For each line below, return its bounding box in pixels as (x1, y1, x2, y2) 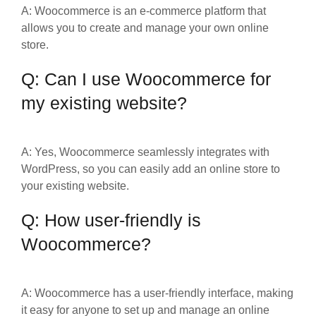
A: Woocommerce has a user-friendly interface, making (21, 286, 293, 299)
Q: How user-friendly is (21, 210, 201, 230)
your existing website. (21, 179, 129, 192)
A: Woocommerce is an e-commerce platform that (21, 4, 266, 17)
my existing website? (21, 93, 187, 113)
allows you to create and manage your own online (21, 21, 269, 34)
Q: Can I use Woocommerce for (21, 69, 271, 89)
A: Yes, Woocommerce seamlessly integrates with (21, 145, 269, 158)
